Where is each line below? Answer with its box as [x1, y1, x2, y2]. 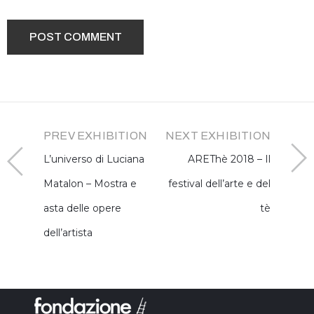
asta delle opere [43, 202, 121, 215]
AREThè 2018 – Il [188, 153, 271, 166]
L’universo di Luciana [43, 153, 144, 166]
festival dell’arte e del [168, 177, 271, 191]
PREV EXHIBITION [43, 130, 147, 142]
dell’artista [43, 226, 93, 240]
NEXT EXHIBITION [165, 130, 271, 142]
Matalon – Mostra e [43, 177, 137, 191]
